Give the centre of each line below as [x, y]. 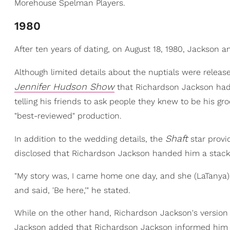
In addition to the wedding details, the [90, 139]
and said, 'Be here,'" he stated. [72, 190]
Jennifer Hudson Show [64, 87]
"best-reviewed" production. [68, 116]
